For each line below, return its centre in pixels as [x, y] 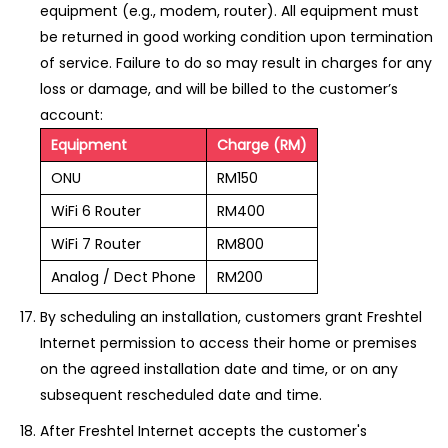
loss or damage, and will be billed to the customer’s [219, 89]
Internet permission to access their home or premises [228, 343]
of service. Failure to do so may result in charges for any [236, 63]
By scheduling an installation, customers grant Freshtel [231, 317]
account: [71, 115]
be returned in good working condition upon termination [236, 37]
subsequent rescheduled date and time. [181, 395]
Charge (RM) [262, 145]
